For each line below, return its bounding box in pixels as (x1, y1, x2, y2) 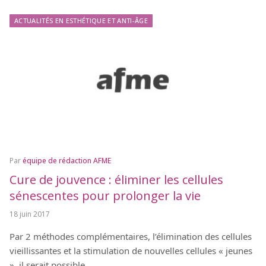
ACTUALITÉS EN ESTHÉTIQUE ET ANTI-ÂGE (14, 16, 148, 26)
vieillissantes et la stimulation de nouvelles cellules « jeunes (9, 244, 252, 256)
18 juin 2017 (9, 208, 50, 219)
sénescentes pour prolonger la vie (9, 187, 201, 204)
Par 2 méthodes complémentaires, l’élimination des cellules (9, 230, 252, 242)
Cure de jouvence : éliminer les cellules (9, 171, 223, 188)
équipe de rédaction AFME (23, 155, 111, 166)
